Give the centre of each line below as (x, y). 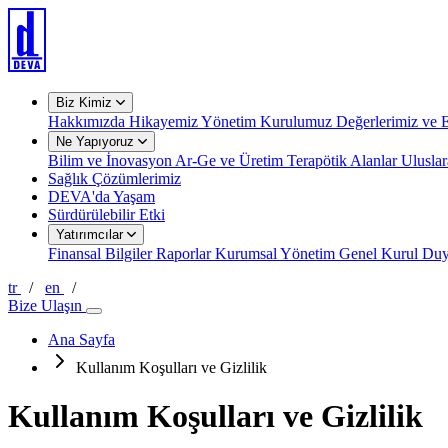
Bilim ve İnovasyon (111, 160)
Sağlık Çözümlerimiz (114, 178)
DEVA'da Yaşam (101, 196)
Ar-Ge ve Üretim (231, 160)
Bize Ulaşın (47, 305)
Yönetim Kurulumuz (268, 121)
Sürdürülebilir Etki (106, 214)
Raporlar (185, 253)
